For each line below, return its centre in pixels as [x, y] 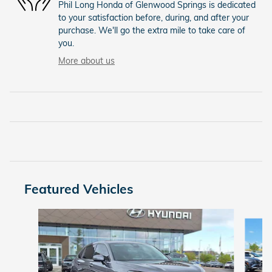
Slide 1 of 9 [31, 215]
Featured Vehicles [79, 189]
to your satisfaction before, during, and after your [154, 18]
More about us [87, 61]
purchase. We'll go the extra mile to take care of [152, 31]
